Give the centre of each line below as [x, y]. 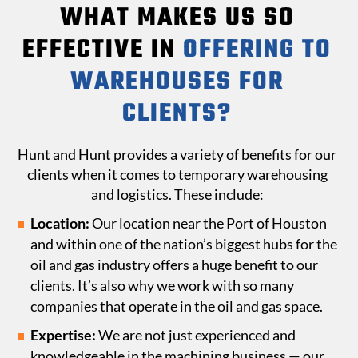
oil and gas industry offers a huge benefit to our [174, 265]
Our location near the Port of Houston [208, 223]
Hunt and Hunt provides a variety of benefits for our [177, 155]
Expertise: [63, 335]
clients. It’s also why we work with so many [162, 286]
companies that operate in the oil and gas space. [177, 306]
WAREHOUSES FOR [177, 82]
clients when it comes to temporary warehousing [177, 175]
